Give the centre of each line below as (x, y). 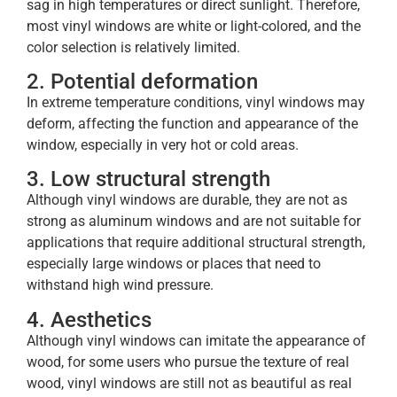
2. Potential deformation (142, 82)
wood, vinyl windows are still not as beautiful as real (189, 383)
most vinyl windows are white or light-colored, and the (194, 26)
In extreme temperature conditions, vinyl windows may (196, 103)
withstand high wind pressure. (120, 285)
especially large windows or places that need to (174, 264)
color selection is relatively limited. (133, 47)
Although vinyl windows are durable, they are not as (187, 200)
